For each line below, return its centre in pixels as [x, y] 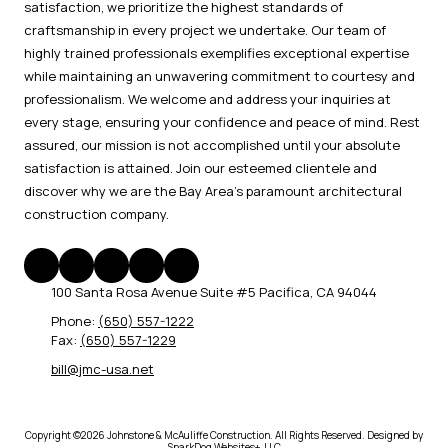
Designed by [395, 434]
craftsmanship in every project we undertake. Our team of [205, 29]
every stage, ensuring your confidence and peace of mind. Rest [222, 121]
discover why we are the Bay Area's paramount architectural [213, 190]
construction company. [96, 213]
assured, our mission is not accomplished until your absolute [212, 144]
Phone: [74, 320]
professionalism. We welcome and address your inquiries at [207, 98]
